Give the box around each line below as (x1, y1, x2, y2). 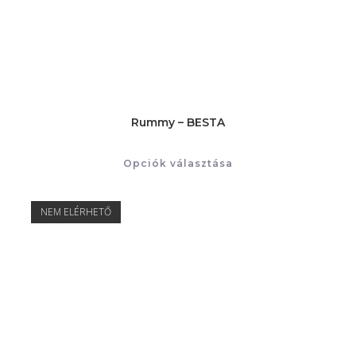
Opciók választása (123, 157, 233, 170)
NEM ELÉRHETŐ (40, 204, 111, 219)
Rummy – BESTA (131, 115, 225, 130)
